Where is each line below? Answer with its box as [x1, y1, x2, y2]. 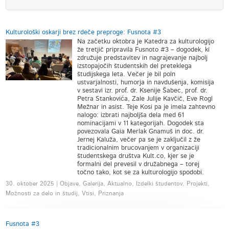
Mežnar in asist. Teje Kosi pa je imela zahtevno [77, 104, 216, 110]
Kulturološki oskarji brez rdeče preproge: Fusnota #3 [6, 29, 162, 36]
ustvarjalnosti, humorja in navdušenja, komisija [77, 79, 215, 86]
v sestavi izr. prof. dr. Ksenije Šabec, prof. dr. [77, 87, 208, 94]
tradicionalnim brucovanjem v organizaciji [77, 145, 200, 151]
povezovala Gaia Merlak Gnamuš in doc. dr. [77, 128, 204, 135]
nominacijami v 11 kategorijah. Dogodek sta [77, 120, 204, 127]
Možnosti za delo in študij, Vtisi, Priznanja [6, 190, 124, 196]
